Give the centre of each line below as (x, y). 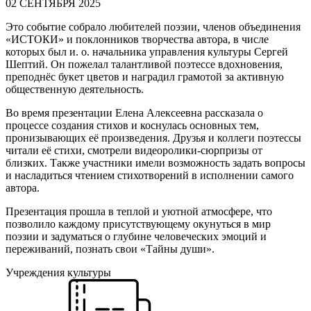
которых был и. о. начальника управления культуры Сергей (147, 51)
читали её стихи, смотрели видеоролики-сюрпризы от (134, 150)
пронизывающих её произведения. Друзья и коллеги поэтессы (153, 137)
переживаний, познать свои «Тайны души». (110, 249)
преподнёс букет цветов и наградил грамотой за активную (145, 76)
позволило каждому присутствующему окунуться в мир (138, 224)
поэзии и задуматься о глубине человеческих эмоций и (136, 236)
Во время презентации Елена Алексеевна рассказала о (134, 112)
